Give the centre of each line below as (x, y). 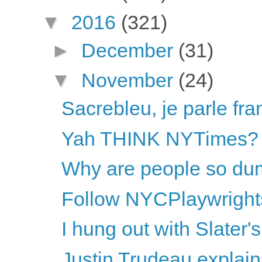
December (130, 50)
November (130, 80)
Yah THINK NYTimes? (160, 138)
